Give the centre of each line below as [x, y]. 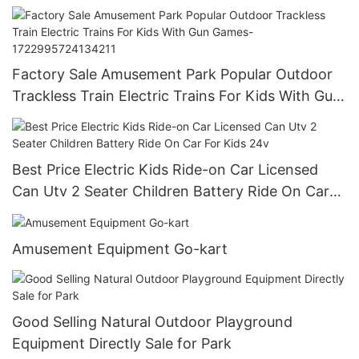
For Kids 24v [55, 212]
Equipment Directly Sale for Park [122, 344]
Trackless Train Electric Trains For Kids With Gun [177, 96]
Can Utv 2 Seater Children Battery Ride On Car [171, 191]
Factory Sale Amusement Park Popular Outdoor [172, 75]
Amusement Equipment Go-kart [120, 248]
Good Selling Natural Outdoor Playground [152, 322]
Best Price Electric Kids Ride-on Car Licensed [165, 169]
